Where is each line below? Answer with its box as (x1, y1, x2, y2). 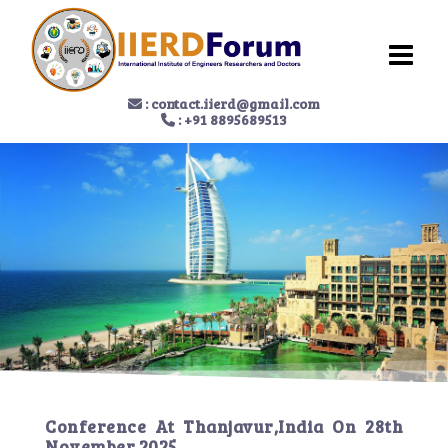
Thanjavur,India (183, 415, 324, 438)
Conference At (45, 415, 184, 438)
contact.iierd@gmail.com (151, 94, 320, 114)
